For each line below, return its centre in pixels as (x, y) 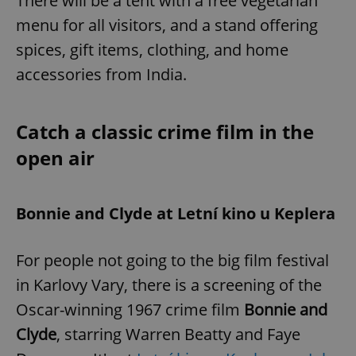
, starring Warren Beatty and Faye (178, 334)
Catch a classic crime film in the (165, 131)
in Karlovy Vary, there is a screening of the (169, 284)
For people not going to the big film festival (172, 260)
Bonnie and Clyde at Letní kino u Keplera (176, 213)
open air (55, 157)
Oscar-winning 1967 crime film (130, 309)
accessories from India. (101, 74)
